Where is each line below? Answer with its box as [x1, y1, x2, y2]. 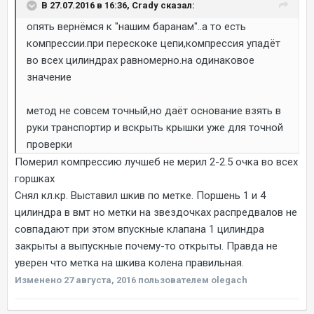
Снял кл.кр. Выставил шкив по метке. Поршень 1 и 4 [15, 189, 266, 202]
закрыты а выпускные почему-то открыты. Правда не [15, 239, 278, 252]
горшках [15, 172, 55, 185]
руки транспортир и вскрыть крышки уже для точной [27, 121, 283, 134]
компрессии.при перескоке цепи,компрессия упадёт [27, 36, 280, 50]
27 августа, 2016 [64, 274, 136, 285]
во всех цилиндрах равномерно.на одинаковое [27, 53, 254, 67]
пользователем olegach [136, 274, 247, 285]
